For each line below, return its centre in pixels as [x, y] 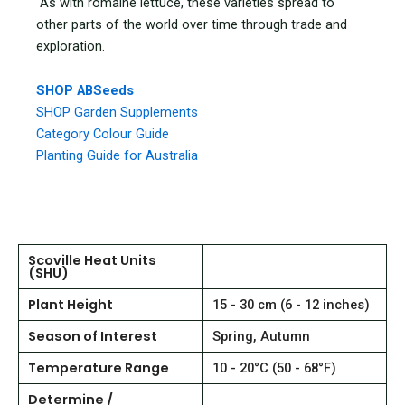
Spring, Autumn [261, 336]
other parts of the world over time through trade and [192, 24]
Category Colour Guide [103, 134]
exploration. [71, 46]
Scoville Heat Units [92, 260]
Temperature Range [99, 367]
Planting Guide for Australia [117, 156]
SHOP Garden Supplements [117, 113]
